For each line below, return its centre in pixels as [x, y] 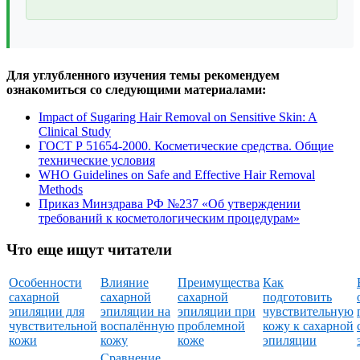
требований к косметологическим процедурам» [169, 219]
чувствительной [53, 326]
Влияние [125, 283]
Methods [61, 190]
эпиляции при [217, 312]
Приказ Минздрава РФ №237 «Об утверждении [170, 204]
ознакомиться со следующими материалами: [136, 90]
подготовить [297, 297]
